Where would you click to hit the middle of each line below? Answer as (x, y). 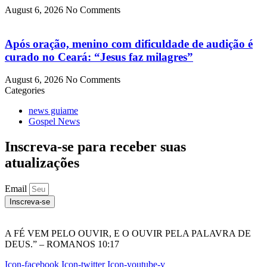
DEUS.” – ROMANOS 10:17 (62, 244)
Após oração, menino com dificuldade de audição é (129, 44)
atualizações (42, 163)
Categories (25, 91)
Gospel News (54, 122)
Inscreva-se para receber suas (95, 147)
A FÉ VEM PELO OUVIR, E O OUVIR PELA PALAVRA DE (128, 234)
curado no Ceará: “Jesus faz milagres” (99, 57)
